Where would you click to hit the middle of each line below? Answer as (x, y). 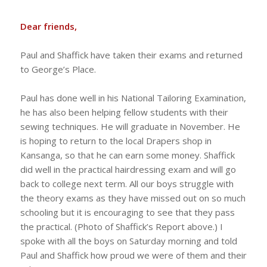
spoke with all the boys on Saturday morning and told (128, 240)
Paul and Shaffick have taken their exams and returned (131, 55)
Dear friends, (48, 26)
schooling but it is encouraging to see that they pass (127, 212)
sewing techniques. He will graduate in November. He (130, 126)
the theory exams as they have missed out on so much (133, 198)
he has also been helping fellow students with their (124, 112)
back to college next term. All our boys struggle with (127, 183)
